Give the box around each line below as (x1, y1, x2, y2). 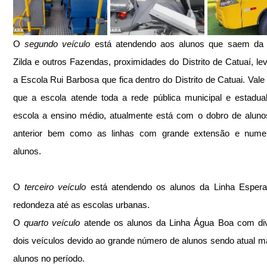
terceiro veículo (24, 182, 86, 192)
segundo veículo (24, 39, 91, 49)
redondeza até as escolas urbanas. (13, 200, 150, 210)
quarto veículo (24, 218, 80, 228)
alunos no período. (13, 253, 85, 263)
